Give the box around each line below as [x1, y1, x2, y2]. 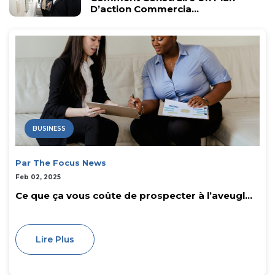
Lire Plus [36, 234, 74, 246]
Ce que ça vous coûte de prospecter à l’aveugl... [15, 190, 252, 202]
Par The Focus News [15, 158, 106, 168]
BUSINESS [33, 125, 66, 133]
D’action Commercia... [90, 3, 199, 15]
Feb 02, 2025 [15, 173, 61, 182]
